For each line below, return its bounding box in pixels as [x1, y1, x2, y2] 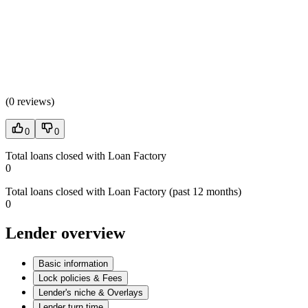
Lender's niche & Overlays [38, 287, 143, 298]
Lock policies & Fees [38, 272, 122, 283]
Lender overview [5, 223, 125, 242]
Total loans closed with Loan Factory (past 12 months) [5, 185, 241, 197]
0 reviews [9, 95, 51, 107]
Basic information [38, 258, 108, 269]
